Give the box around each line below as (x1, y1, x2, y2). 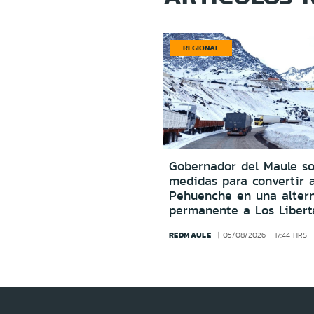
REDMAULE (168, 228, 212, 240)
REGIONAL (182, 42, 219, 54)
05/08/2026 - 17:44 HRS (222, 229, 307, 240)
